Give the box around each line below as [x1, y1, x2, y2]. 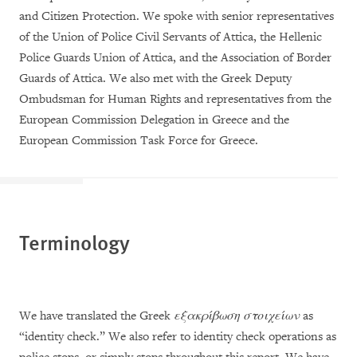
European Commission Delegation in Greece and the [19, 112, 289, 128]
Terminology [19, 227, 130, 257]
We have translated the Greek [19, 308, 174, 324]
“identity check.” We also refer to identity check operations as [19, 329, 336, 345]
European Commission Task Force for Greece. [19, 133, 258, 149]
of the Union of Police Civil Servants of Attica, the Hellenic [19, 29, 322, 45]
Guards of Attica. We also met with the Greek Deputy [19, 71, 292, 87]
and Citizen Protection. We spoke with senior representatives [19, 9, 334, 25]
